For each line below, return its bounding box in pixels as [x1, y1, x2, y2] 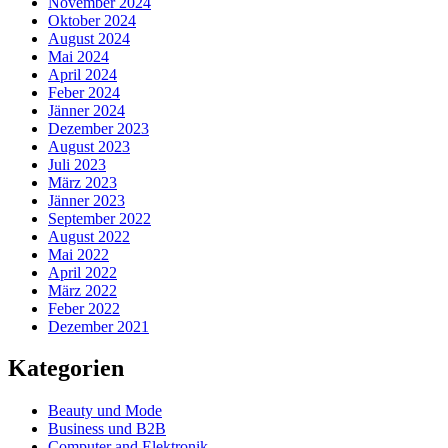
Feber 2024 [48, 83, 120, 101]
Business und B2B [48, 420, 166, 438]
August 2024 [48, 29, 130, 47]
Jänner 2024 [48, 101, 125, 119]
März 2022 [48, 281, 117, 299]
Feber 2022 [48, 299, 120, 317]
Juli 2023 [48, 155, 106, 173]
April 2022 [48, 263, 117, 281]
